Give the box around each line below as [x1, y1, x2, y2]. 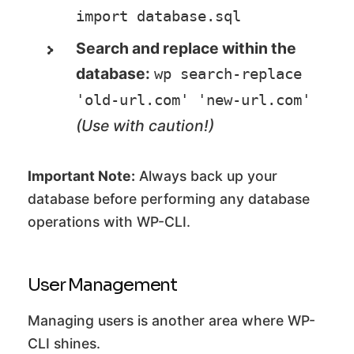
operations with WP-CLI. [28, 213, 190, 230]
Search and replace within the [76, 38, 297, 58]
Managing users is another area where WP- [28, 311, 315, 329]
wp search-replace [154, 64, 303, 83]
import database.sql [76, 6, 242, 25]
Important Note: [28, 167, 135, 184]
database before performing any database [28, 190, 310, 207]
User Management [28, 273, 178, 296]
